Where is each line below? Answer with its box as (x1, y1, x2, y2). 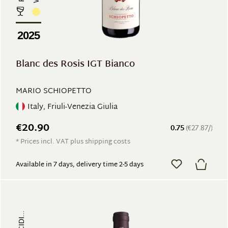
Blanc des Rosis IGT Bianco (16, 56, 135, 73)
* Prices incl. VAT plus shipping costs (16, 136, 130, 148)
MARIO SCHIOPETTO (16, 84, 92, 98)
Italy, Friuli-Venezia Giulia (27, 100, 118, 114)
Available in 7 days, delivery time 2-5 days (16, 159, 144, 171)
